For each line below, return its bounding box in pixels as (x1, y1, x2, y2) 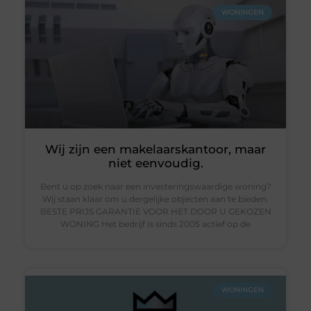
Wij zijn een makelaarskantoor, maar (45, 142, 266, 156)
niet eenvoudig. (108, 155, 203, 170)
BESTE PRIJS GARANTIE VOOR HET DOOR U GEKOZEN (40, 205, 271, 217)
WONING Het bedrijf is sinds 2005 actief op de (60, 218, 251, 229)
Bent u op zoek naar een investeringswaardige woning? (40, 180, 271, 192)
